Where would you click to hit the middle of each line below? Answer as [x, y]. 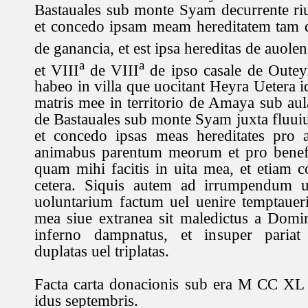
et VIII [57, 70]
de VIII [114, 70]
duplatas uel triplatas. [102, 252]
